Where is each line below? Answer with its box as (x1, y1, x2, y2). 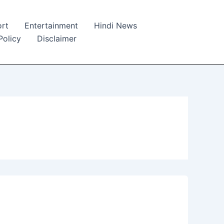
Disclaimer (37, 33, 76, 43)
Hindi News (94, 20, 137, 30)
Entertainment (24, 20, 78, 30)
